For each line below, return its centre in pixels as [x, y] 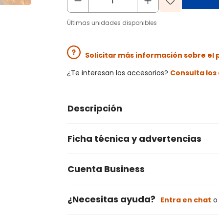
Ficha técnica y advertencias [134, 138]
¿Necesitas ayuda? [111, 199]
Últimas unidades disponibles [112, 22]
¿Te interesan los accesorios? [118, 73]
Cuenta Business [106, 169]
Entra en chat [186, 200]
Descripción [95, 108]
